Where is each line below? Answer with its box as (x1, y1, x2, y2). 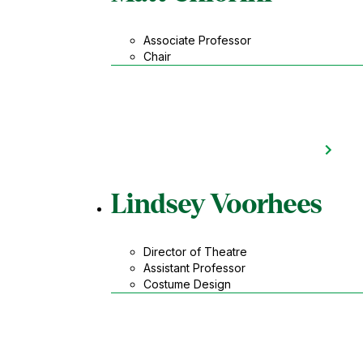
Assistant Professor (143, 261, 246, 275)
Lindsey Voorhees (110, 189, 322, 219)
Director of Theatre (143, 245, 247, 259)
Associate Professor (143, 33, 251, 48)
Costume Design (143, 277, 231, 292)
